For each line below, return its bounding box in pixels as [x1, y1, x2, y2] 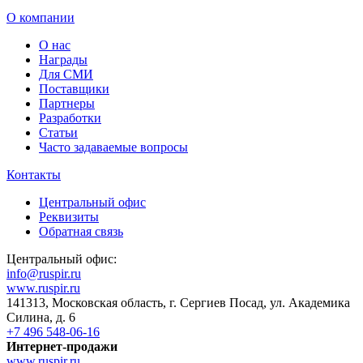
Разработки [39, 110, 101, 125]
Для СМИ [39, 66, 93, 81]
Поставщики [39, 81, 109, 96]
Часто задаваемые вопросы [39, 139, 188, 154]
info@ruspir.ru [6, 266, 81, 280]
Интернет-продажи [6, 339, 117, 353]
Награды [39, 52, 88, 66]
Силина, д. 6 [6, 310, 75, 324]
